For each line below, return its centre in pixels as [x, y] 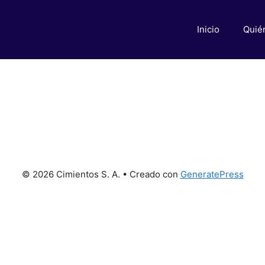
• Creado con [150, 174]
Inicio [208, 29]
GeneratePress [212, 174]
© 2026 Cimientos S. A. [71, 174]
